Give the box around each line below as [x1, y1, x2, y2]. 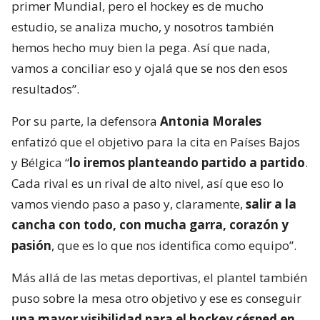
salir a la [246, 195, 296, 212]
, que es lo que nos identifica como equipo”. [51, 236, 296, 254]
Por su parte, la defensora [11, 112, 160, 129]
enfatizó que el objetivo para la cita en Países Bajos [11, 133, 300, 150]
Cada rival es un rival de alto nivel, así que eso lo [11, 174, 284, 191]
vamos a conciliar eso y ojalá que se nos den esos [11, 59, 288, 76]
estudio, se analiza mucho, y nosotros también [11, 18, 274, 35]
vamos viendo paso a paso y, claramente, [11, 195, 246, 212]
